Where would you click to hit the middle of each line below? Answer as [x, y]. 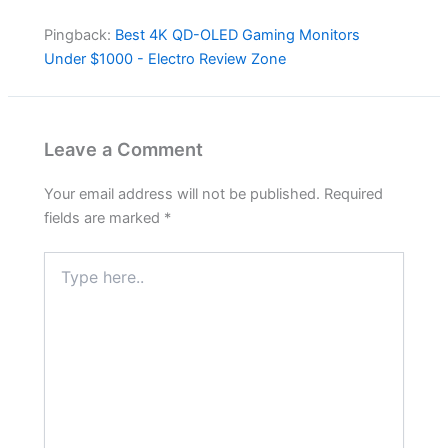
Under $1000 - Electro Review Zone [165, 58]
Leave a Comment [124, 148]
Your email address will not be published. [182, 194]
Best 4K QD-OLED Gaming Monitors [238, 34]
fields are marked [104, 218]
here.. [62, 280]
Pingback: [80, 34]
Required [354, 194]
